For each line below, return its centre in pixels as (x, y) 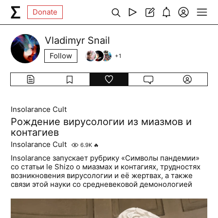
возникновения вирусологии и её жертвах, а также (102, 175)
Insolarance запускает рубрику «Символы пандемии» (105, 158)
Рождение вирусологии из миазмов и (101, 122)
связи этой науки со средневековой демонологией (102, 184)
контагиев (35, 132)
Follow (61, 56)
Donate (45, 12)
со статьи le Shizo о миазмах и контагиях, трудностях (106, 167)
